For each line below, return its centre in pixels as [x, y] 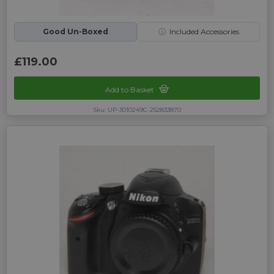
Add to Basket [131, 90]
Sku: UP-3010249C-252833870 [137, 110]
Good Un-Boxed [76, 31]
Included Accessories [204, 31]
